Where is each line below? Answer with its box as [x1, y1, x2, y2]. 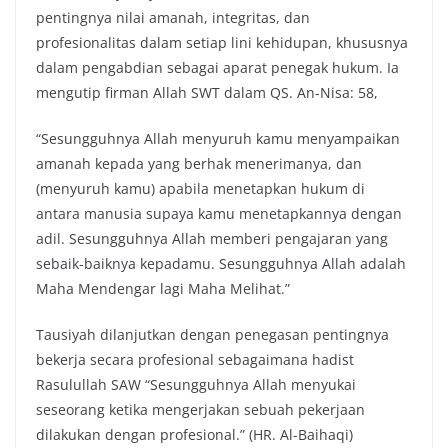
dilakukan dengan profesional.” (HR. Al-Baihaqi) [36, 425, 353, 445]
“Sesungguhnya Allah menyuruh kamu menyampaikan [36, 129, 400, 149]
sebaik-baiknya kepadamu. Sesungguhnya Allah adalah [36, 254, 406, 274]
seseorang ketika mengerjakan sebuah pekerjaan [36, 400, 365, 420]
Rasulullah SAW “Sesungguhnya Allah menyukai [36, 375, 356, 395]
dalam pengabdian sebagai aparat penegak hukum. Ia [36, 58, 399, 78]
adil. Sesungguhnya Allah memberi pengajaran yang [36, 229, 388, 249]
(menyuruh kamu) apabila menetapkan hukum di [36, 179, 365, 199]
